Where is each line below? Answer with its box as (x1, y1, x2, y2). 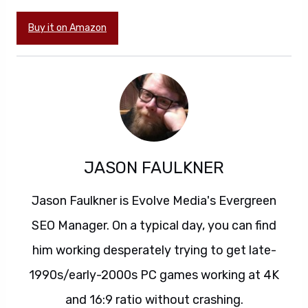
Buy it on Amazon (28, 21, 107, 34)
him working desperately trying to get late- (32, 242, 276, 258)
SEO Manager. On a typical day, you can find (32, 217, 276, 233)
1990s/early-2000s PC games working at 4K (29, 267, 279, 283)
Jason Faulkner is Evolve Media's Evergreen (32, 192, 276, 208)
